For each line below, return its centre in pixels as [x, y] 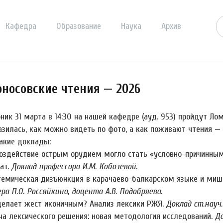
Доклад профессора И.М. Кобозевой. [74, 167]
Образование [79, 26]
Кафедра [21, 26]
